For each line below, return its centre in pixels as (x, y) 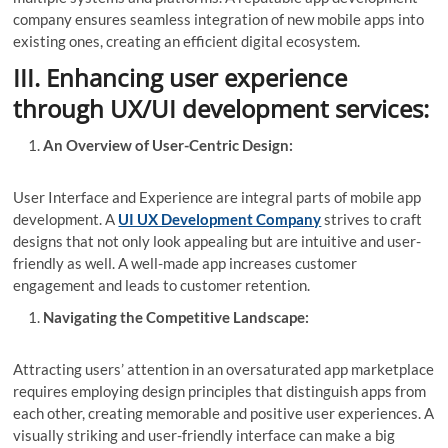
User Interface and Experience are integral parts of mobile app (217, 196)
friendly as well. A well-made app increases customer (185, 262)
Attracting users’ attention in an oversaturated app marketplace (224, 368)
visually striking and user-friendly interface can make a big (204, 434)
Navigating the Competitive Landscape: (176, 316)
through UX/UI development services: (221, 108)
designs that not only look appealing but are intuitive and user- (217, 240)
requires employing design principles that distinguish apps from (220, 390)
